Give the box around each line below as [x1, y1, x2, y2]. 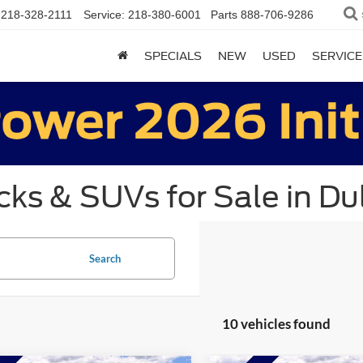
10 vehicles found [221, 315, 331, 332]
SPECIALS [144, 49, 202, 63]
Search [88, 252, 121, 265]
